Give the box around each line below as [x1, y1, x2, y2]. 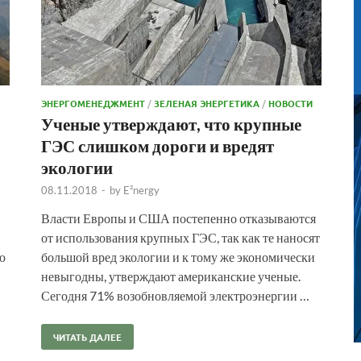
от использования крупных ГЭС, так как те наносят [41, 229, 320, 245]
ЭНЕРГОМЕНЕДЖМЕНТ [41, 96, 145, 110]
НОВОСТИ [268, 96, 313, 110]
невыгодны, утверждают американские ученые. [41, 268, 301, 284]
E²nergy [123, 183, 160, 197]
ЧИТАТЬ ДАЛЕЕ [53, 330, 122, 343]
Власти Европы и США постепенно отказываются [41, 210, 316, 226]
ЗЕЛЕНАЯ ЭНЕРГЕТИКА [154, 96, 259, 110]
